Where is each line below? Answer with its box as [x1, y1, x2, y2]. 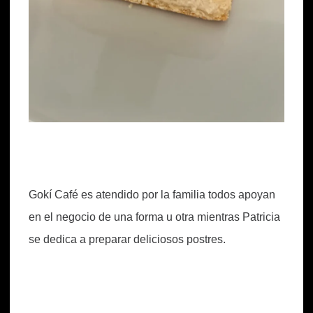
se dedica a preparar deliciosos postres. [29, 233, 226, 246]
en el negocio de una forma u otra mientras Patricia [29, 211, 280, 224]
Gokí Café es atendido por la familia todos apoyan [29, 189, 275, 201]
